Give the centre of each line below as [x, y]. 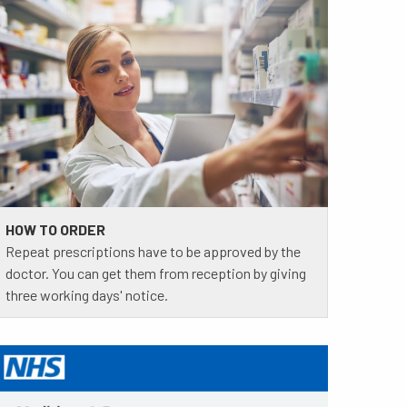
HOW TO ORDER [55, 229]
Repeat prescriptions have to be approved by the [153, 251]
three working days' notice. [86, 294]
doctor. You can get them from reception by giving [155, 273]
